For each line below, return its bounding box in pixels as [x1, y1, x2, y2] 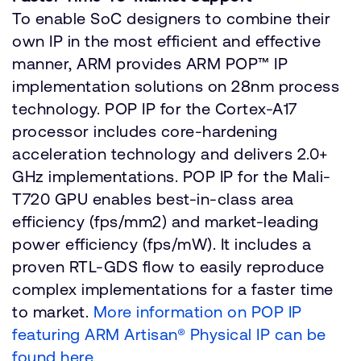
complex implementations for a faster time [12, 280, 334, 298]
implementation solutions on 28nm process [12, 77, 339, 95]
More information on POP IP [93, 302, 302, 321]
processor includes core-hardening [12, 122, 278, 140]
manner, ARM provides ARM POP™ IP [12, 54, 288, 73]
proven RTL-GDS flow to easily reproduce [12, 257, 325, 276]
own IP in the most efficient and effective [12, 31, 321, 50]
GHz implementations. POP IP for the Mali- [12, 167, 331, 185]
